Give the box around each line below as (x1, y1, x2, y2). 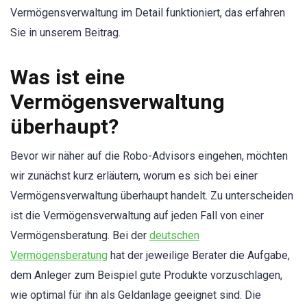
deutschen (149, 229, 199, 243)
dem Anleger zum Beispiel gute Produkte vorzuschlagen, (10, 269, 282, 282)
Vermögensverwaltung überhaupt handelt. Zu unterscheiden (10, 189, 293, 203)
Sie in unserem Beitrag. (10, 26, 121, 39)
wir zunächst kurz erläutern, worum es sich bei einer (10, 169, 258, 183)
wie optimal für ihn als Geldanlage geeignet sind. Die (10, 288, 261, 302)
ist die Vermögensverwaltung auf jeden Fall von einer (10, 209, 264, 223)
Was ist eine (10, 65, 125, 90)
